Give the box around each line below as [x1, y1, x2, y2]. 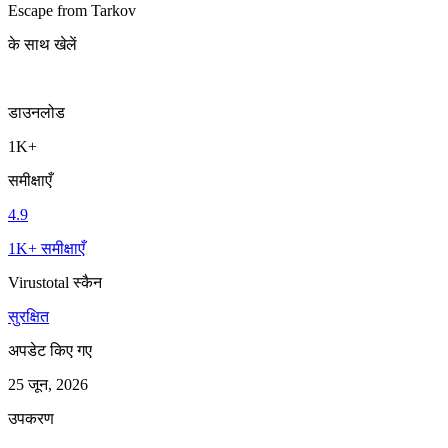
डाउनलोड [8, 103, 65, 121]
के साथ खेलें [8, 35, 77, 53]
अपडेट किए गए [8, 341, 92, 359]
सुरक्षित [8, 307, 49, 325]
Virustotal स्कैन [8, 273, 102, 291]
